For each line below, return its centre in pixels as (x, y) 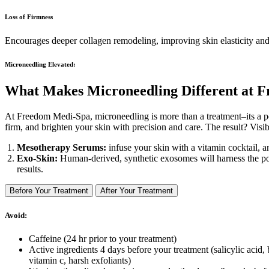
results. (30, 169)
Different (210, 91)
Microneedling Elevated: (40, 65)
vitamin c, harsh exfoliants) (80, 260)
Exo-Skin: (38, 159)
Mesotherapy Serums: (62, 148)
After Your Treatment (137, 191)
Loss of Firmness (29, 17)
